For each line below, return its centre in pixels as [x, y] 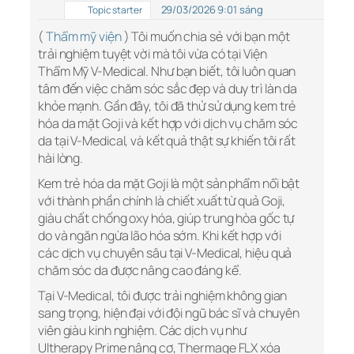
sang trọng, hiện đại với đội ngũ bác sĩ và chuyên [169, 313]
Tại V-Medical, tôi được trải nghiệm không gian [163, 296]
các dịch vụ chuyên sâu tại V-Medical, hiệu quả [165, 253]
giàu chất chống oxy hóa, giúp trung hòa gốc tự [166, 218]
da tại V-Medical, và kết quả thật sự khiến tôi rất [167, 141]
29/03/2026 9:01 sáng [212, 10]
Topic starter [114, 10]
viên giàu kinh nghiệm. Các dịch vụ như [143, 331]
